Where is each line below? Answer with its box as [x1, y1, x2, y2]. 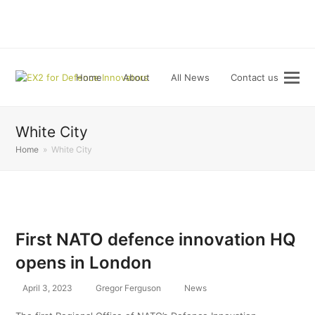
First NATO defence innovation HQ [15, 229, 297, 250]
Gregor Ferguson [96, 283, 162, 294]
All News [170, 72, 210, 84]
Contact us [230, 72, 278, 84]
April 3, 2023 [22, 283, 73, 294]
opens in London [15, 252, 153, 274]
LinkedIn [157, 15, 208, 30]
